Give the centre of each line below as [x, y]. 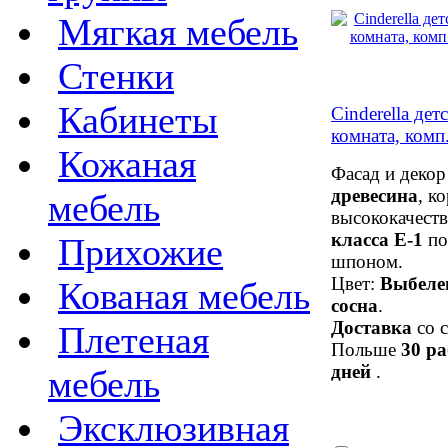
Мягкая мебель [178, 31]
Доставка [371, 327]
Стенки [116, 75]
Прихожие [140, 251]
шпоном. [367, 261]
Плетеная [133, 339]
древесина [374, 195]
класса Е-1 [377, 239]
